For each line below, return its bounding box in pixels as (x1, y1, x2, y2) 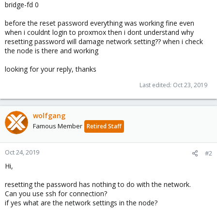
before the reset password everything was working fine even (5, 18, 194, 28)
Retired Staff (87, 122, 122, 130)
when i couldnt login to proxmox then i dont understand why (5, 28, 194, 37)
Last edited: (139, 81, 173, 89)
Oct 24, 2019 (5, 148, 39, 156)
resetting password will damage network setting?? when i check (5, 37, 203, 46)
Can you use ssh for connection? (5, 189, 107, 198)
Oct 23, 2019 (173, 81, 207, 89)
